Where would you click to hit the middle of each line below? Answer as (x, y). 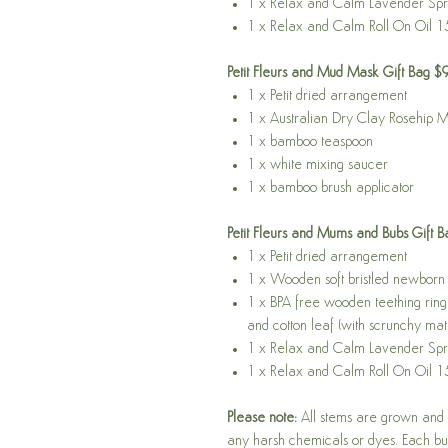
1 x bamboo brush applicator (330, 189)
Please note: (262, 419)
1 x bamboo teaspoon (310, 143)
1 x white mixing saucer (317, 166)
